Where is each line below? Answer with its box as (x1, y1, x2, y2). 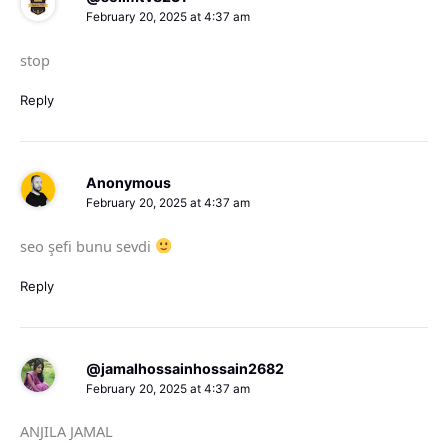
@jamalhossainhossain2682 (85, 359, 284, 377)
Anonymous (85, 174, 171, 192)
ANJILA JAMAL (20, 421, 113, 442)
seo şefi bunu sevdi (20, 235, 155, 256)
